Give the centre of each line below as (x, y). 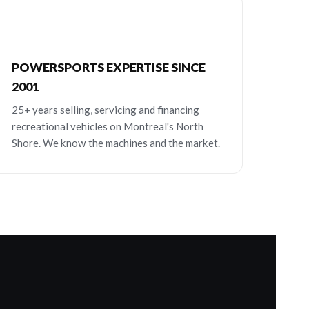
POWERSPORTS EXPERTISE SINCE (109, 68)
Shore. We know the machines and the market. (116, 143)
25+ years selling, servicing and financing (106, 110)
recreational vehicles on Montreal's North (108, 127)
